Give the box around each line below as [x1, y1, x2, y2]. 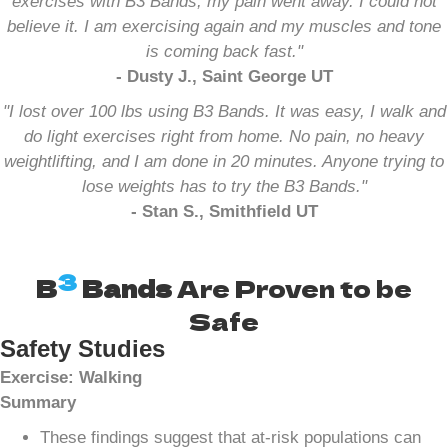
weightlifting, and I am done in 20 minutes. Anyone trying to [4, 151, 444, 171]
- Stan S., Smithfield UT [130, 201, 318, 221]
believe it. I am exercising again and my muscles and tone [7, 16, 441, 36]
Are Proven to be [177, 269, 412, 305]
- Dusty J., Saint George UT [115, 66, 333, 86]
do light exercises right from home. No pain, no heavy [24, 126, 424, 146]
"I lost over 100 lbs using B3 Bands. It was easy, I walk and [2, 101, 446, 121]
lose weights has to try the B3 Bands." [81, 176, 367, 196]
